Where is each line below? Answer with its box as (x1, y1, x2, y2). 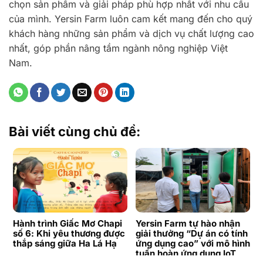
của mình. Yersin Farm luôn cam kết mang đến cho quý (9, 13, 252, 25)
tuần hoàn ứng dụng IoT (136, 248, 238, 259)
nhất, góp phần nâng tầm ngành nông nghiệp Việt (9, 42, 228, 55)
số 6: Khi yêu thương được (13, 228, 125, 240)
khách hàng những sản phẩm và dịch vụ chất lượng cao (9, 28, 254, 40)
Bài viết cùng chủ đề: (9, 124, 140, 140)
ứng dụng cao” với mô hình (136, 238, 250, 249)
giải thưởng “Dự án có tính (136, 228, 248, 240)
